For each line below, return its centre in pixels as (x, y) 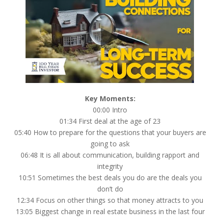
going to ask (110, 143)
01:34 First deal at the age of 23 (110, 121)
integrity (110, 166)
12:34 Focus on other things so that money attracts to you (110, 200)
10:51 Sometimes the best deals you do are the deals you (110, 177)
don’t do (110, 189)
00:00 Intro (110, 110)
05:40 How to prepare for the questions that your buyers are (110, 132)
